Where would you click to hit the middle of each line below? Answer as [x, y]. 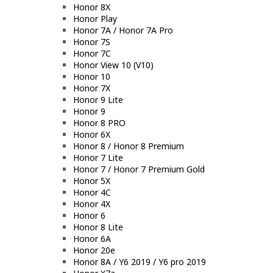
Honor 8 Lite [98, 227]
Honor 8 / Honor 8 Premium [129, 146]
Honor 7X [92, 88]
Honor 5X [92, 180]
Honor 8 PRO [99, 122]
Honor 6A [92, 238]
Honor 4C [92, 192]
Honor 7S [92, 41]
